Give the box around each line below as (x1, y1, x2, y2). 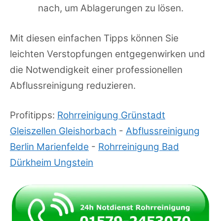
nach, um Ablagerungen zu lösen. (37, 2, 184, 14)
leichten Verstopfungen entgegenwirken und (10, 48, 205, 60)
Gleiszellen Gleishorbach (10, 125, 116, 137)
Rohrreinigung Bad (98, 141, 179, 153)
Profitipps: (10, 110, 57, 121)
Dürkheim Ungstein (10, 157, 93, 169)
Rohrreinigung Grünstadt (57, 110, 165, 121)
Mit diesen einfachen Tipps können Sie (10, 32, 179, 44)
